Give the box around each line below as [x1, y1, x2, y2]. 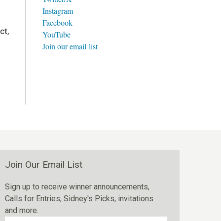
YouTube [42, 29, 71, 39]
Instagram [42, 5, 73, 16]
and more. [5, 206, 38, 216]
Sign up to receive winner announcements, [5, 182, 149, 192]
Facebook [42, 17, 73, 28]
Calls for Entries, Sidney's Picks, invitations [5, 194, 153, 204]
